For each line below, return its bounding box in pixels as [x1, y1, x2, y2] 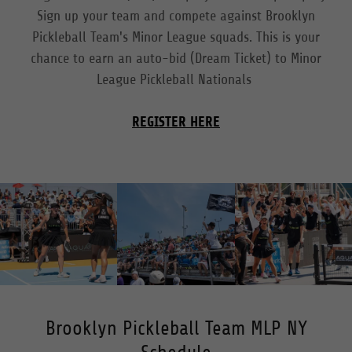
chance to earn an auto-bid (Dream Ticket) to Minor [31, 49, 321, 66]
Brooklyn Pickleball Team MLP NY [45, 317, 307, 339]
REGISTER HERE [132, 113, 220, 130]
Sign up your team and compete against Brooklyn [37, 7, 315, 24]
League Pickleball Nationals [97, 71, 255, 87]
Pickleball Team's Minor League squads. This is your [32, 28, 320, 45]
